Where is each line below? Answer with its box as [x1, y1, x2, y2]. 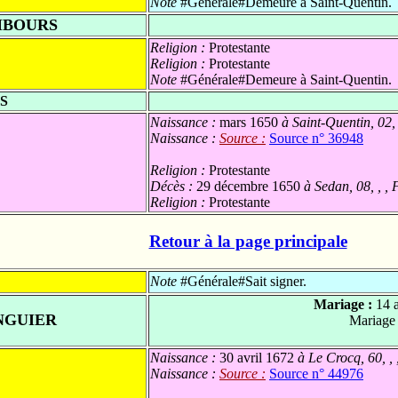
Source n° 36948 [269, 131, 363, 147]
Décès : [150, 179, 196, 195]
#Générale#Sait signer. [177, 273, 306, 289]
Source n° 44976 [269, 365, 363, 381]
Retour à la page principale [148, 231, 347, 251]
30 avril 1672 [219, 349, 294, 365]
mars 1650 [219, 115, 278, 131]
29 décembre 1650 [196, 179, 300, 195]
